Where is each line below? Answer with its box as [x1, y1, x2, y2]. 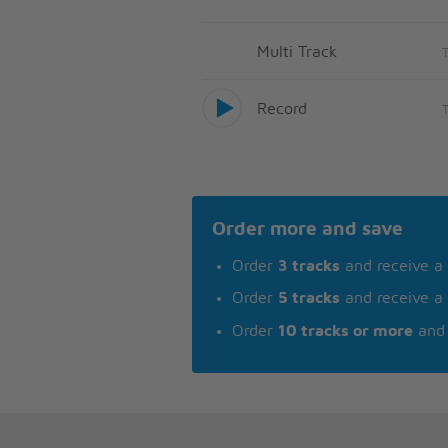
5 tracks [278, 290, 340, 307]
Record [257, 100, 307, 117]
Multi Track [257, 43, 337, 60]
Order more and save [212, 220, 403, 239]
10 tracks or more [278, 322, 413, 339]
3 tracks [278, 257, 340, 274]
